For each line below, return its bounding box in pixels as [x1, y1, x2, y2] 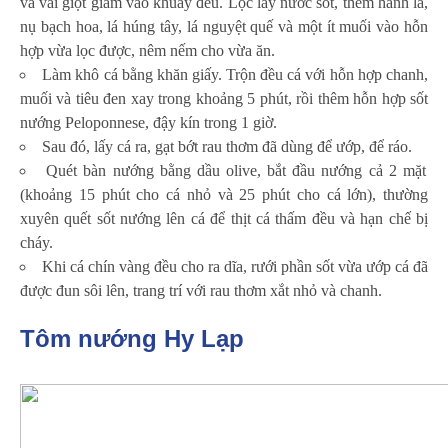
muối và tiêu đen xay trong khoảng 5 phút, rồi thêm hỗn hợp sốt [20, 89, 428, 107]
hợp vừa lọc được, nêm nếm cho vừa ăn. [20, 41, 275, 59]
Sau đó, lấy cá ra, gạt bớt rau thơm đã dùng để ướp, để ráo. [42, 137, 412, 155]
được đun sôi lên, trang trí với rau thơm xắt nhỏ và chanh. [20, 281, 382, 299]
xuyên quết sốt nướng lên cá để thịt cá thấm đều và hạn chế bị [20, 209, 428, 227]
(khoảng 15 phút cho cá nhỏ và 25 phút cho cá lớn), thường [20, 185, 428, 203]
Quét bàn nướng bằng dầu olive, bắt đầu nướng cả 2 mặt [46, 161, 426, 179]
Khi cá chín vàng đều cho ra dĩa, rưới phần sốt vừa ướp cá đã [42, 257, 428, 275]
